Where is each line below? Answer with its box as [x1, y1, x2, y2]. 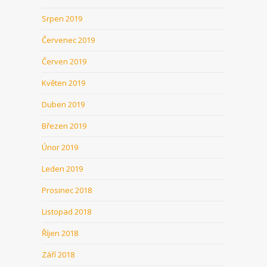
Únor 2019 [42, 142, 78, 153]
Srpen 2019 [42, 13, 82, 24]
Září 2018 [42, 249, 74, 260]
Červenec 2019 [42, 35, 95, 45]
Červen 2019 [42, 56, 86, 67]
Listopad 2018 [42, 206, 91, 217]
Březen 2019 [42, 120, 86, 131]
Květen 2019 [42, 77, 85, 88]
